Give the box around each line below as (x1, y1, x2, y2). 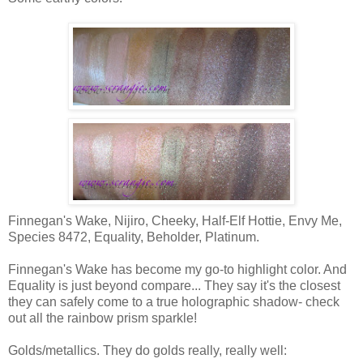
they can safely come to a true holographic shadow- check (8, 294, 340, 309)
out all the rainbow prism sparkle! (8, 310, 197, 325)
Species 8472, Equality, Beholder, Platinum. (8, 229, 259, 244)
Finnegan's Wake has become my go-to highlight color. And (8, 262, 347, 276)
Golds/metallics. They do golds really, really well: (8, 343, 287, 357)
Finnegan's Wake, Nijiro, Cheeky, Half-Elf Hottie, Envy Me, (8, 213, 342, 228)
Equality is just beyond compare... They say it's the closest (8, 278, 340, 293)
